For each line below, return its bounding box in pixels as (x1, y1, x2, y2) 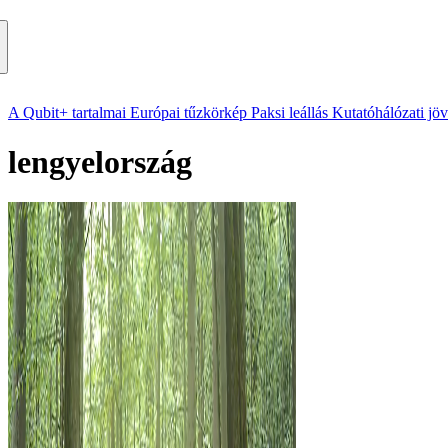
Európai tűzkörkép (130, 104, 247, 122)
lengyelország (8, 143, 192, 180)
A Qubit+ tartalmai (8, 104, 126, 122)
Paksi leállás (251, 104, 328, 122)
